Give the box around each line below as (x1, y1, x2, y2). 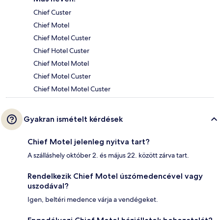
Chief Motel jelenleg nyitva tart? (27, 137, 150, 147)
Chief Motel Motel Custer (33, 84, 110, 94)
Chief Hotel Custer (33, 46, 89, 55)
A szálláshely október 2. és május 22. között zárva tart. (27, 151, 189, 160)
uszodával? (27, 181, 69, 191)
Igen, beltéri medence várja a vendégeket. (27, 195, 158, 204)
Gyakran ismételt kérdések (24, 114, 123, 124)
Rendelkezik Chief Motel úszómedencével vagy (27, 171, 203, 181)
